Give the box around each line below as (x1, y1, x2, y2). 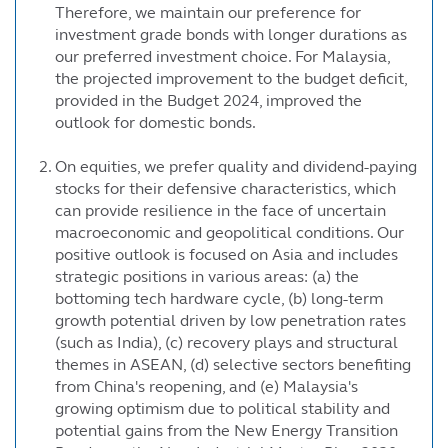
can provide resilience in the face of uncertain (55, 200, 386, 220)
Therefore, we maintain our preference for (55, 2, 361, 22)
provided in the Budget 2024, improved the (55, 90, 362, 110)
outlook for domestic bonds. (55, 112, 256, 132)
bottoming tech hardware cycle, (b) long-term (55, 288, 383, 308)
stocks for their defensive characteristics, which (55, 178, 396, 198)
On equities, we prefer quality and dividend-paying (55, 156, 417, 176)
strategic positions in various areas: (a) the (55, 266, 359, 286)
